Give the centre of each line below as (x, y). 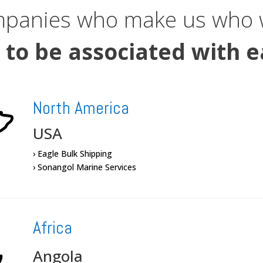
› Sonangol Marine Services (84, 167)
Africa (52, 228)
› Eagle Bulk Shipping (72, 154)
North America (81, 108)
